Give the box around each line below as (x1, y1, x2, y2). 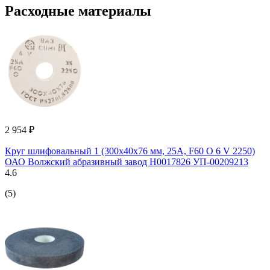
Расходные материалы (5, 2, 151, 19)
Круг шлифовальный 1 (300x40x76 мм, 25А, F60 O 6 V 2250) (5, 145, 255, 156)
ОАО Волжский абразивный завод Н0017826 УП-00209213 (5, 156, 248, 167)
